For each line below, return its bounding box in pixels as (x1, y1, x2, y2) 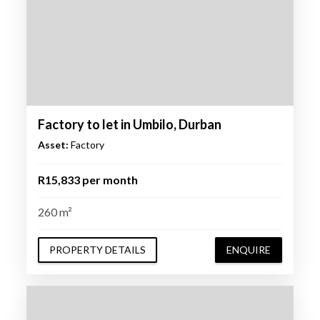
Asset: (37, 138, 69, 151)
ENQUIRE (226, 243, 271, 256)
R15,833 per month (37, 172, 138, 186)
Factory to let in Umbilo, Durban (37, 116, 221, 132)
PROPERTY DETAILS (49, 243, 146, 256)
